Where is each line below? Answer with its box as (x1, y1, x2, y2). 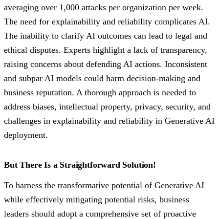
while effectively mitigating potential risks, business (4, 195, 189, 205)
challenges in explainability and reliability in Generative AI (4, 116, 215, 126)
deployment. (4, 130, 48, 140)
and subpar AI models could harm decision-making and (4, 73, 200, 84)
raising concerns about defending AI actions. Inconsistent (4, 59, 207, 69)
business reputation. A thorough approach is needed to (4, 88, 196, 98)
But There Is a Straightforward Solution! (4, 160, 156, 170)
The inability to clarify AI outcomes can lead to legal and (4, 31, 207, 41)
